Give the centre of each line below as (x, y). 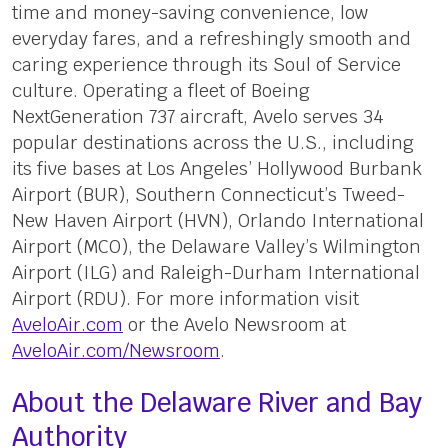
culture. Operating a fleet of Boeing (160, 90)
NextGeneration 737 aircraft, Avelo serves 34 (197, 116)
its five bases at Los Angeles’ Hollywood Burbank (216, 168)
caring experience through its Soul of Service (206, 64)
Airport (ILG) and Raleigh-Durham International (215, 272)
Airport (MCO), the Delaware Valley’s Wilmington (216, 246)
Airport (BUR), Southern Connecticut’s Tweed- (208, 194)
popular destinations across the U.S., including (212, 142)
